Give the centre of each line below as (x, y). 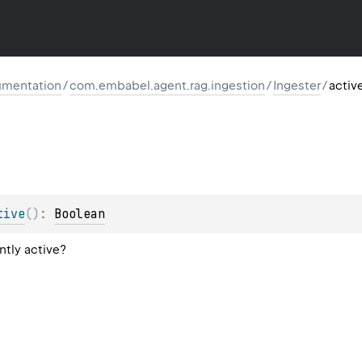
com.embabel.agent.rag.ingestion (167, 86)
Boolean (80, 214)
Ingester (297, 86)
